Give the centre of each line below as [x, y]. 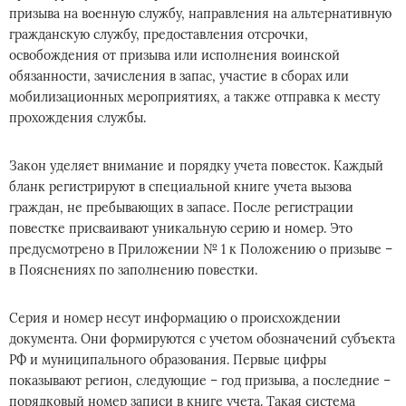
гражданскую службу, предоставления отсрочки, [159, 34]
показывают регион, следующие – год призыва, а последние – [200, 381]
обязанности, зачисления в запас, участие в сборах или [179, 76]
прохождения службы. [77, 118]
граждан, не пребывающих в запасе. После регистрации [181, 208]
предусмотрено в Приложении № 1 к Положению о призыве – [201, 249]
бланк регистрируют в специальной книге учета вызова [180, 187]
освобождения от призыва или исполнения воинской [174, 55]
